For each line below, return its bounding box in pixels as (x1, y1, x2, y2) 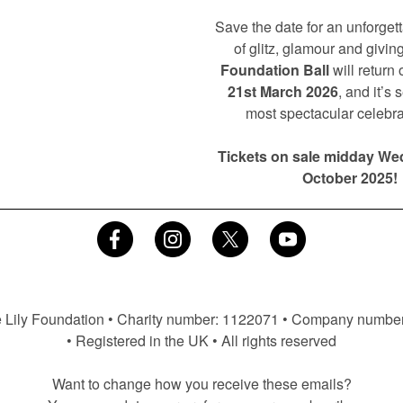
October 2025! (302, 167, 398, 188)
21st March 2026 (227, 81, 338, 102)
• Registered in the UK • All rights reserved (67, 330, 336, 351)
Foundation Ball (219, 59, 329, 80)
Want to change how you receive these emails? (51, 373, 352, 394)
